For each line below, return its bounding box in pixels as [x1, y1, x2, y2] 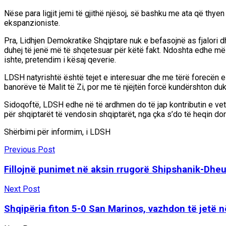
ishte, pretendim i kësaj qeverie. [4, 54, 116, 65]
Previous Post [4, 144, 55, 154]
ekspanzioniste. [4, 18, 60, 28]
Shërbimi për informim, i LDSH [4, 127, 110, 137]
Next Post [4, 184, 40, 194]
